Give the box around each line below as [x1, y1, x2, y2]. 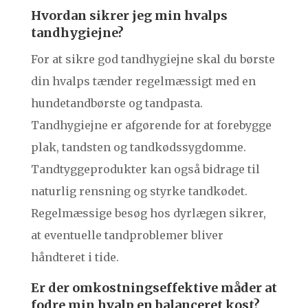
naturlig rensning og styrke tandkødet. [30, 184, 247, 199]
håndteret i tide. [30, 250, 119, 265]
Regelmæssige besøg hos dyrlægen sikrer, [30, 206, 266, 221]
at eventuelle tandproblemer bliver [30, 228, 223, 243]
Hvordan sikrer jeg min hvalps [30, 8, 228, 24]
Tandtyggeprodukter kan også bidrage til [30, 162, 260, 177]
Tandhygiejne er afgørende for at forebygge [30, 118, 272, 133]
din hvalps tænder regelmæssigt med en [30, 74, 256, 89]
